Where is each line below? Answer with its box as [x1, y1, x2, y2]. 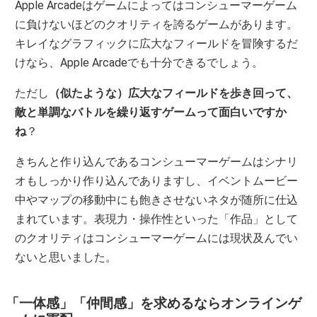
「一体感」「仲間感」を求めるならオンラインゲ [6, 294, 301, 311]
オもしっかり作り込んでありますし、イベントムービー [15, 173, 299, 188]
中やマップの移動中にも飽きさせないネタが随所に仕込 [15, 192, 299, 207]
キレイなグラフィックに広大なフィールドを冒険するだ [15, 36, 299, 50]
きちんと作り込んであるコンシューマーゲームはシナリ [15, 154, 299, 168]
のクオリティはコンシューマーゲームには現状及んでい [15, 231, 299, 245]
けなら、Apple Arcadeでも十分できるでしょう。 [15, 55, 264, 69]
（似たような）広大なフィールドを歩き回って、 [49, 86, 299, 100]
